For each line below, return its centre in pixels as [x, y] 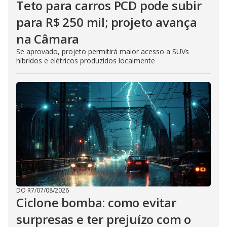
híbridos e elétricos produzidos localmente [86, 60]
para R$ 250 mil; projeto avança [107, 22]
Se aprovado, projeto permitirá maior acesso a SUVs [103, 51]
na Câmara [48, 39]
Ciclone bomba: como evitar [96, 202]
